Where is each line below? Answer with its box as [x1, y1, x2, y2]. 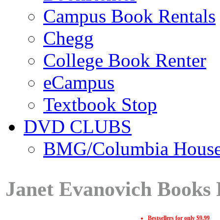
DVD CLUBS [24, 116, 132, 137]
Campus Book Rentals [43, 5, 216, 27]
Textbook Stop [43, 94, 157, 115]
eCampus [43, 72, 114, 93]
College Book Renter [43, 50, 206, 71]
